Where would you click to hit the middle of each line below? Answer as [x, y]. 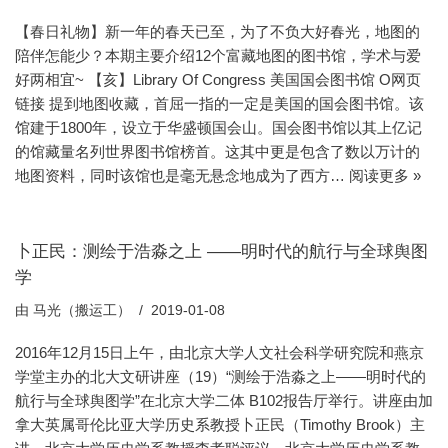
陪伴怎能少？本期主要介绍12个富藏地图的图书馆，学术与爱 [218, 55]
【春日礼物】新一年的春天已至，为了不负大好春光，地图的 [217, 31]
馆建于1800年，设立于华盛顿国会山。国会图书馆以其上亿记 [218, 127]
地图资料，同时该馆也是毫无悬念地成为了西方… [182, 175]
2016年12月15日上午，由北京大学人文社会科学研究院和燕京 [219, 352]
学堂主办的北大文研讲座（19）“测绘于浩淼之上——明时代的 [220, 376]
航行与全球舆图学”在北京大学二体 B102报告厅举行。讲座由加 [224, 400]
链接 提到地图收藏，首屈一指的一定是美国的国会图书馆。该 [219, 103]
